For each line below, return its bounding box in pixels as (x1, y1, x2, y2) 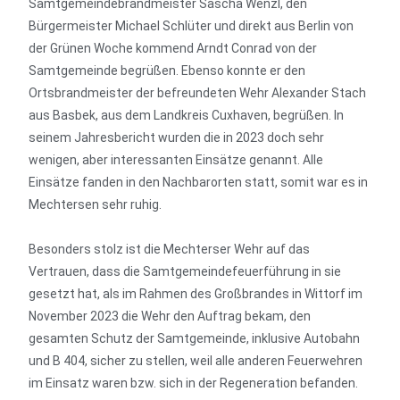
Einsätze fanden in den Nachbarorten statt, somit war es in (29, 175, 369, 189)
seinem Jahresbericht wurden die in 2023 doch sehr (29, 130, 325, 145)
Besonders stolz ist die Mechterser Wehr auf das (29, 242, 311, 256)
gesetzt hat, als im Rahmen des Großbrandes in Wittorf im (29, 287, 363, 301)
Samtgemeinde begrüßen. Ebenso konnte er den (29, 63, 306, 78)
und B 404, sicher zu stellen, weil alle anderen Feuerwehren (29, 354, 363, 368)
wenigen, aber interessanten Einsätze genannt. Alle (29, 153, 324, 167)
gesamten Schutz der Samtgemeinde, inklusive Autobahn (29, 331, 361, 346)
